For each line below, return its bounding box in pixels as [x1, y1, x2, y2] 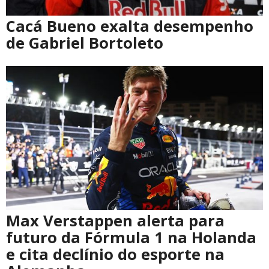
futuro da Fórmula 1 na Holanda [6, 226, 256, 248]
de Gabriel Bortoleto [6, 32, 163, 53]
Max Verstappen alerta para [6, 210, 225, 231]
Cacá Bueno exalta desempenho [6, 15, 253, 37]
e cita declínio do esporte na [6, 243, 225, 265]
